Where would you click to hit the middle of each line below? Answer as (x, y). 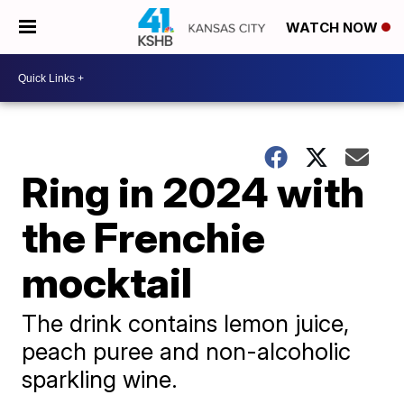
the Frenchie (144, 237)
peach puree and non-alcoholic (187, 351)
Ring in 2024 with (193, 192)
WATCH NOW (334, 28)
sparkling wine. (100, 379)
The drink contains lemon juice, (186, 323)
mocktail (107, 282)
